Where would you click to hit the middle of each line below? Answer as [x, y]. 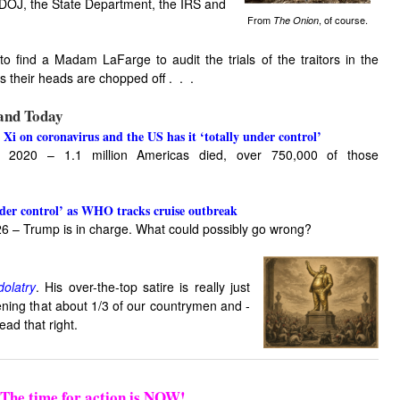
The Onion [296, 21]
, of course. [343, 20]
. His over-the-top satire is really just [143, 287]
